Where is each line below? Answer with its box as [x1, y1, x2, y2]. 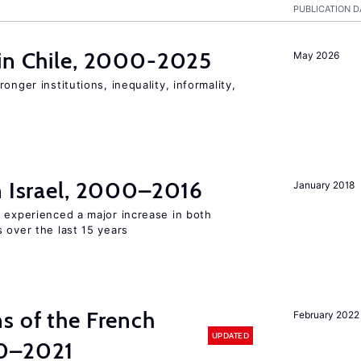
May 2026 [293, 49, 339, 61]
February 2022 [293, 309, 359, 321]
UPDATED [211, 330, 249, 341]
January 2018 [293, 179, 355, 191]
